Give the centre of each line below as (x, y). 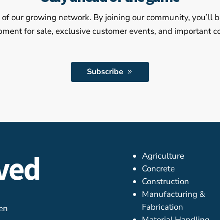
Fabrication (163, 207)
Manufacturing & (174, 194)
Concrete (159, 168)
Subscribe (105, 72)
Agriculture (163, 156)
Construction (166, 181)
